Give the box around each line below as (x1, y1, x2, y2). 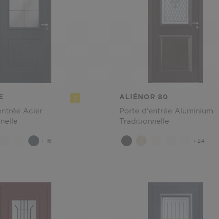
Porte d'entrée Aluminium (119, 106, 213, 115)
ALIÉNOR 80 (119, 92, 168, 101)
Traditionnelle (119, 116, 169, 126)
